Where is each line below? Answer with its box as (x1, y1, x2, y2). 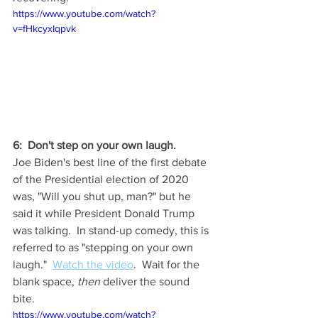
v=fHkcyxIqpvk (13, 22, 76, 34)
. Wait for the (133, 258, 202, 270)
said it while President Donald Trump (13, 207, 197, 219)
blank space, (13, 275, 77, 287)
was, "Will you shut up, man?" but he (13, 190, 194, 202)
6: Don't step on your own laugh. (13, 138, 179, 151)
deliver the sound (100, 275, 192, 287)
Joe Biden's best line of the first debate (13, 155, 209, 168)
